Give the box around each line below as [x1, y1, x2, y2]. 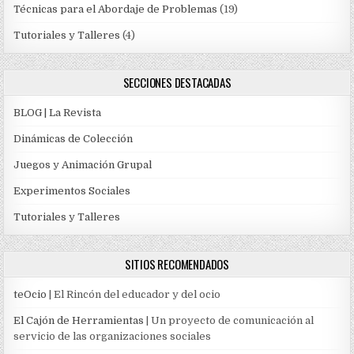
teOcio [13, 288, 47, 300]
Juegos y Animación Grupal [13, 158, 153, 171]
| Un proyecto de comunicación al [144, 314, 314, 326]
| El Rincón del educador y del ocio [47, 288, 221, 300]
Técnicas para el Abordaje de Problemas [13, 2, 218, 15]
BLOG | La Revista [13, 106, 102, 119]
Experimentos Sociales [13, 184, 131, 197]
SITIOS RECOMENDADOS [124, 254, 230, 273]
